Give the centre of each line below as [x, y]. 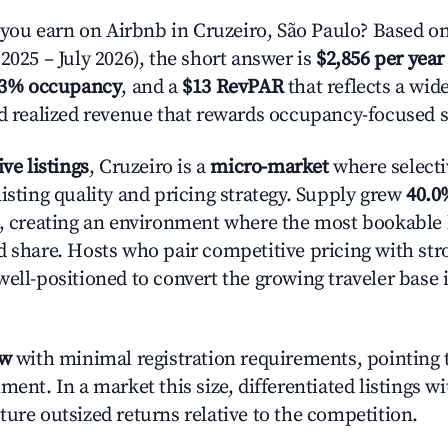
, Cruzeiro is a [149, 167]
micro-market [269, 167]
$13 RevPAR [233, 87]
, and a [152, 87]
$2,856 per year [380, 59]
